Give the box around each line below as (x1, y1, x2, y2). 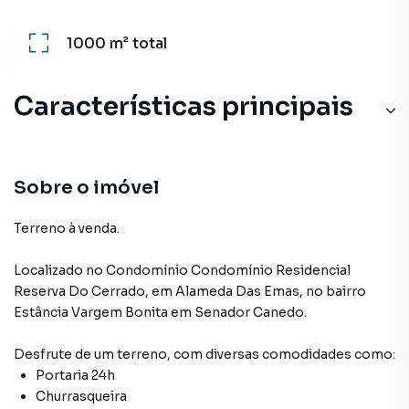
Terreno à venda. (14, 220, 120, 236)
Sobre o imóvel (14, 176, 159, 199)
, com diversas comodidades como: (167, 346, 395, 362)
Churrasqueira (36, 388, 127, 404)
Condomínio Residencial (191, 262, 351, 278)
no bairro (306, 283, 366, 299)
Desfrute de (14, 346, 94, 362)
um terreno (94, 346, 167, 362)
